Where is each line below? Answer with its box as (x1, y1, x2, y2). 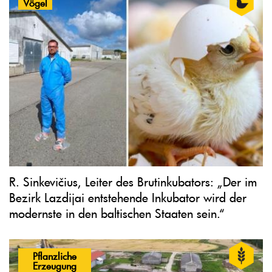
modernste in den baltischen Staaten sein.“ (9, 205, 225, 221)
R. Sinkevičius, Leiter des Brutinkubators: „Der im (9, 173, 257, 189)
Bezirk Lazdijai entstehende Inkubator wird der (9, 189, 246, 205)
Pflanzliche (33, 248, 76, 262)
